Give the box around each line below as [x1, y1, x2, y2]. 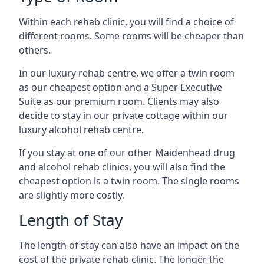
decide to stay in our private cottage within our [19, 108, 228, 122]
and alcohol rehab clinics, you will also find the [19, 160, 225, 173]
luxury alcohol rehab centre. [19, 123, 144, 136]
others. [19, 43, 51, 57]
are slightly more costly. [19, 188, 124, 202]
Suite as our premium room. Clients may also [19, 94, 219, 108]
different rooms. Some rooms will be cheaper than [19, 29, 244, 42]
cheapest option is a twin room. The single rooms [19, 174, 239, 187]
